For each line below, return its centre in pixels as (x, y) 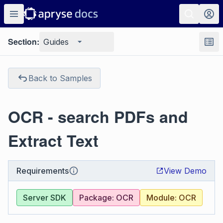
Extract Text (53, 140)
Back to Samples (60, 78)
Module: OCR (171, 198)
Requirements (43, 171)
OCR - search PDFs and (98, 116)
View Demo (185, 171)
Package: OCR (106, 198)
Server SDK (45, 198)
